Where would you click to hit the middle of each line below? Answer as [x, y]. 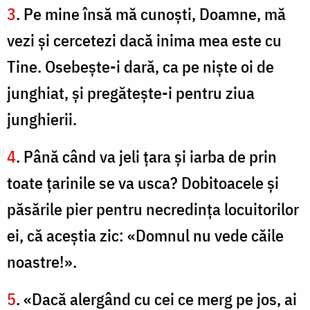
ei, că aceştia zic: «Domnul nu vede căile [145, 236]
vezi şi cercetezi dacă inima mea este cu [144, 40]
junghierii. [42, 119]
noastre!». [42, 262]
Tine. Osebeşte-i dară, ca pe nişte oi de [140, 67]
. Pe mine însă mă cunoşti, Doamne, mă [151, 14]
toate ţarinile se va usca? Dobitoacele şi [143, 183]
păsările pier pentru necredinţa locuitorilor [153, 209]
